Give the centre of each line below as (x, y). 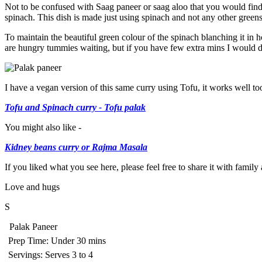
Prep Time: (28, 241)
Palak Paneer (33, 227)
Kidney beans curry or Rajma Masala (76, 147)
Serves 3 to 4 (69, 255)
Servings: (25, 255)
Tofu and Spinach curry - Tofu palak (75, 108)
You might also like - (44, 127)
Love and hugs (33, 187)
